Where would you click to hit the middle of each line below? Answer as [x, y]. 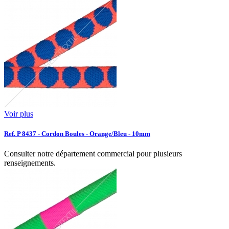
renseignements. [30, 163]
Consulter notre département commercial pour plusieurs [93, 153]
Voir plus [19, 113]
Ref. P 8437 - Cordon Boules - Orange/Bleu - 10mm [77, 133]
